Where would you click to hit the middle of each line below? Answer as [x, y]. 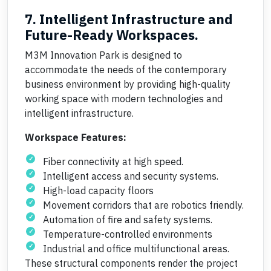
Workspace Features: [76, 137]
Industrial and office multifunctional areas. [136, 249]
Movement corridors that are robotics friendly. [143, 205]
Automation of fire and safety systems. [128, 220]
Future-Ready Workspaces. [112, 35]
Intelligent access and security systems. [131, 176]
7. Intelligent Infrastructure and [129, 19]
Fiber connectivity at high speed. [113, 162]
